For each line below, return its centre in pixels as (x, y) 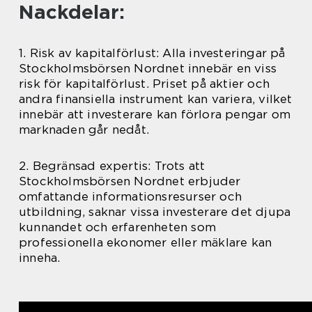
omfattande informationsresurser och (131, 196)
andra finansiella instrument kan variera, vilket (156, 99)
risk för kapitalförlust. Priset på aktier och (145, 83)
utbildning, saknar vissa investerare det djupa (155, 211)
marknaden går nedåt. (84, 129)
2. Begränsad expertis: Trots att (112, 165)
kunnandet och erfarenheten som (117, 227)
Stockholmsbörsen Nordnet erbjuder (130, 181)
